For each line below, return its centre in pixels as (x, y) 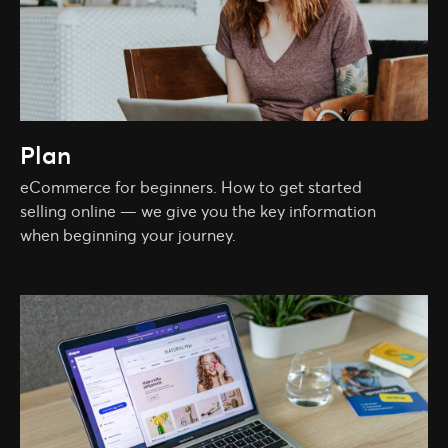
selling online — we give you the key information (198, 210)
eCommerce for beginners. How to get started (191, 186)
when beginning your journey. (128, 234)
